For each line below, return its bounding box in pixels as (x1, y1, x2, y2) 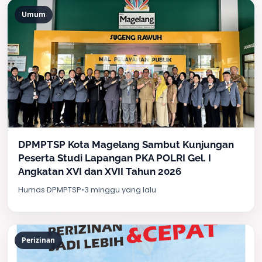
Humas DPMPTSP (18, 185, 81, 195)
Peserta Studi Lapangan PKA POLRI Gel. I (18, 152, 211, 164)
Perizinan (22, 235, 55, 245)
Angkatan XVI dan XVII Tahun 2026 (18, 166, 181, 177)
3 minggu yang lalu (84, 185, 156, 195)
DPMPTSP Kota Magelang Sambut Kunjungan (18, 139, 234, 150)
